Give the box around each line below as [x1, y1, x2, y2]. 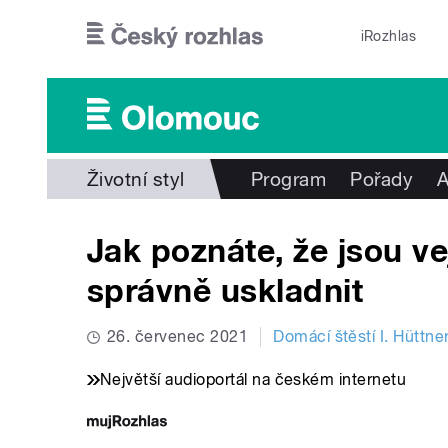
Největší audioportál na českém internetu [100, 370, 407, 390]
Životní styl [87, 168, 185, 190]
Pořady [350, 168, 414, 190]
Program [250, 168, 327, 190]
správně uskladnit [87, 272, 364, 311]
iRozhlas [360, 28, 417, 44]
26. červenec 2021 [107, 327, 249, 347]
